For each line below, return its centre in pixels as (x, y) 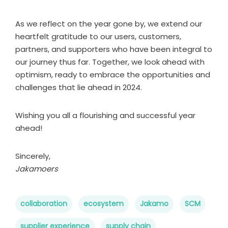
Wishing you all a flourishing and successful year (105, 115)
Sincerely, (33, 156)
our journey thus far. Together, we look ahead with (110, 62)
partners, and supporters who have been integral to (114, 49)
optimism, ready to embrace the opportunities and (113, 74)
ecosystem (104, 203)
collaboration (44, 203)
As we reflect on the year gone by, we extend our (109, 23)
